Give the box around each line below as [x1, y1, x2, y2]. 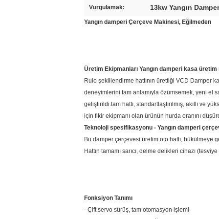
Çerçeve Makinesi [129, 19, 179, 25]
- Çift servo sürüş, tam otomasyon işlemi [84, 206, 189, 213]
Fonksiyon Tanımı [84, 195, 132, 201]
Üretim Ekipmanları [84, 66, 139, 72]
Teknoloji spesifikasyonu [84, 124, 154, 131]
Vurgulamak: [89, 4, 125, 11]
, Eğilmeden [179, 19, 211, 25]
